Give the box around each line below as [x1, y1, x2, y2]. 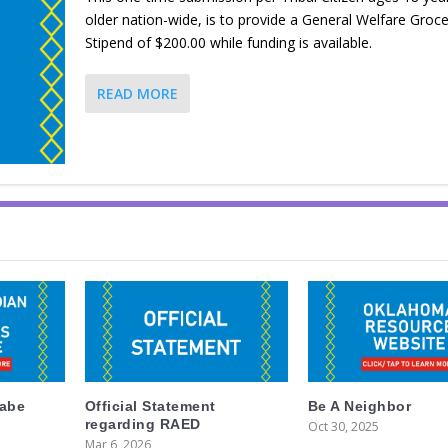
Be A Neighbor [307, 398, 412, 415]
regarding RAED [84, 416, 201, 433]
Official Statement [84, 398, 216, 415]
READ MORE [96, 83, 178, 103]
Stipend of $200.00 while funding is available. [84, 32, 372, 52]
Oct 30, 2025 [307, 418, 379, 436]
